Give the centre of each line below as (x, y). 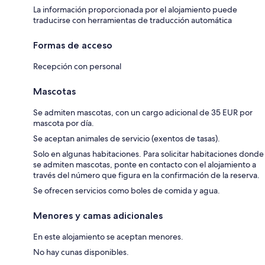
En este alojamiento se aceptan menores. (108, 236)
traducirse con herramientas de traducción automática (132, 20)
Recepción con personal (77, 66)
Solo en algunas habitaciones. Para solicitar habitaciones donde (148, 153)
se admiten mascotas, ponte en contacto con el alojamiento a (145, 164)
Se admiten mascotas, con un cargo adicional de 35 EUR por (143, 112)
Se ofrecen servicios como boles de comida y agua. (127, 190)
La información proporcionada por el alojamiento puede (135, 9)
